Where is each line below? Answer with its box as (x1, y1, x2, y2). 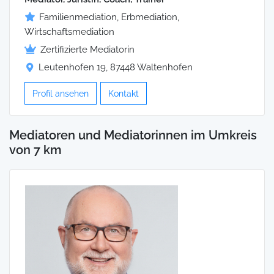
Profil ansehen (32, 87, 89, 98)
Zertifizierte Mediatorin (40, 43, 135, 55)
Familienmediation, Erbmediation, (39, 11, 179, 23)
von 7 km (9, 143, 62, 158)
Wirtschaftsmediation (24, 26, 114, 37)
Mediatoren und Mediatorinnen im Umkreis (9, 128, 257, 143)
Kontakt (108, 87, 139, 98)
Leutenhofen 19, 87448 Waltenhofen (39, 61, 193, 73)
